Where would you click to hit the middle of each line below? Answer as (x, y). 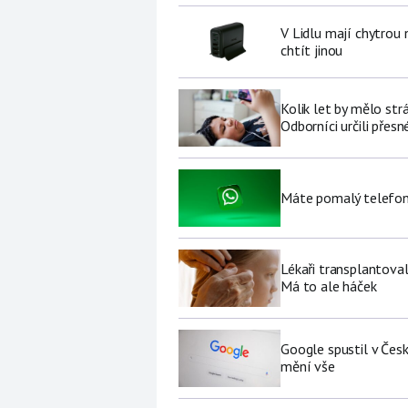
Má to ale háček (329, 286)
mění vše (308, 367)
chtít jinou (312, 50)
